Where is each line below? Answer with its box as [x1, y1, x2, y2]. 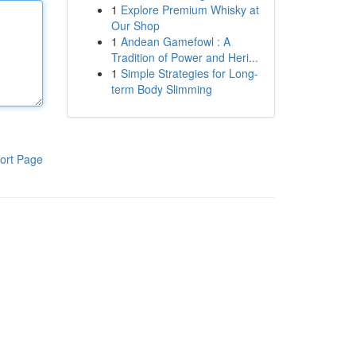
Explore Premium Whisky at [120, 2, 259, 17]
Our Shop [110, 17, 160, 33]
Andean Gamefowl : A [120, 33, 230, 49]
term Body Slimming [110, 81, 212, 97]
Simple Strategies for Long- [120, 65, 258, 81]
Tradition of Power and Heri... [110, 49, 258, 65]
